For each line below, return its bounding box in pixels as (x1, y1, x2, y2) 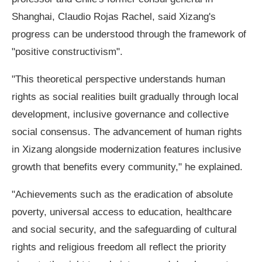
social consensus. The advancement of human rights (12, 126, 243, 138)
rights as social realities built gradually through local (12, 91, 239, 103)
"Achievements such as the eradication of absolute (12, 188, 233, 201)
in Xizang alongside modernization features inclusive (12, 143, 242, 156)
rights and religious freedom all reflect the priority (12, 241, 227, 253)
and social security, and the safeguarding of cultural (12, 223, 237, 236)
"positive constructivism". (12, 45, 123, 57)
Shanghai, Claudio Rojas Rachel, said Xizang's (12, 10, 216, 22)
